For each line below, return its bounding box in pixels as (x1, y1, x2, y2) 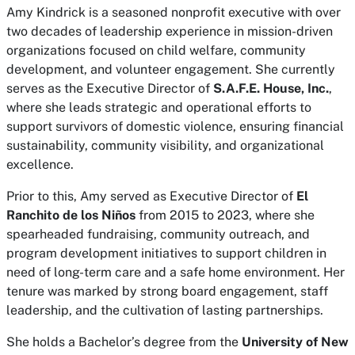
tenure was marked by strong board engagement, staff (6, 284, 328, 299)
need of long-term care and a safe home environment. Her (6, 265, 345, 280)
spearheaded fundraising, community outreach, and (6, 227, 310, 242)
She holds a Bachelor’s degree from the (6, 334, 242, 349)
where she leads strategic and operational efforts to (6, 100, 311, 115)
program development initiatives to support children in (6, 246, 326, 261)
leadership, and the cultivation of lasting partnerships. (6, 303, 323, 318)
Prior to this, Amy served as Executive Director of (6, 189, 296, 204)
